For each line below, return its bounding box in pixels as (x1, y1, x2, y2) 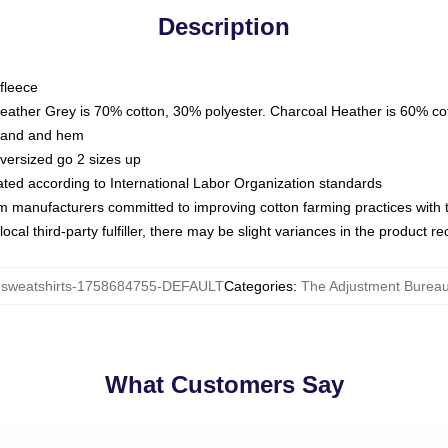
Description (158, 13, 290, 40)
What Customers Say (104, 371, 344, 398)
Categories (223, 278, 293, 294)
